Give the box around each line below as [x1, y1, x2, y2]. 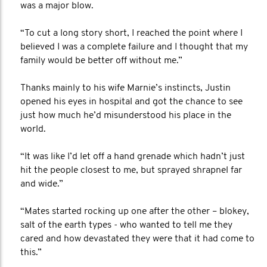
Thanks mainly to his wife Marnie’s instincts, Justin [20, 83, 231, 93]
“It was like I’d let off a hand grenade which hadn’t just [20, 152, 245, 162]
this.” [20, 248, 42, 257]
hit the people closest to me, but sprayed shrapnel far [20, 166, 242, 175]
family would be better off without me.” [20, 56, 182, 66]
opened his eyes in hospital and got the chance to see [20, 97, 243, 107]
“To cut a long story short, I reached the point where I [20, 29, 243, 38]
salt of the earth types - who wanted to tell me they [20, 221, 232, 230]
